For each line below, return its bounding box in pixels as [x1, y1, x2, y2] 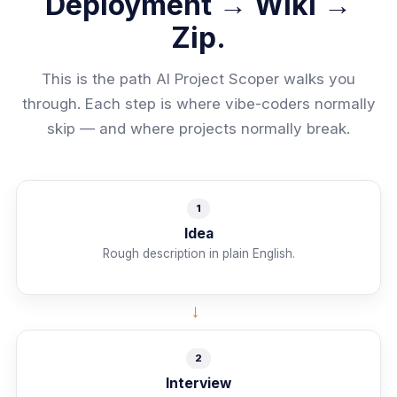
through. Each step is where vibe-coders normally [21, 94, 376, 113]
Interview [166, 374, 231, 392]
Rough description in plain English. [102, 245, 295, 261]
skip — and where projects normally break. [47, 119, 350, 137]
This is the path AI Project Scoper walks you [42, 69, 355, 88]
